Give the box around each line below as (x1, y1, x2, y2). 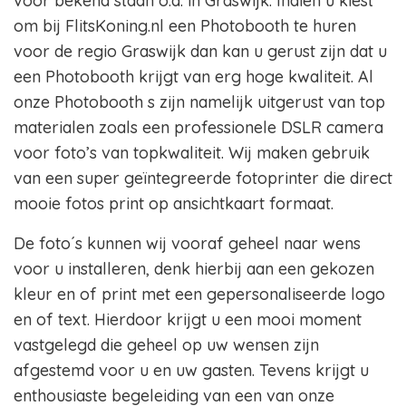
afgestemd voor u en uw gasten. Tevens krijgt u (14, 360, 369, 382)
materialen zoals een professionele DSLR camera (14, 117, 383, 139)
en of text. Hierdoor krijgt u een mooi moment (14, 309, 362, 331)
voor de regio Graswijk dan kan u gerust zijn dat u (14, 41, 387, 63)
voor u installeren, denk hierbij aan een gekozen (14, 258, 374, 280)
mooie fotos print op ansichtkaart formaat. (14, 193, 338, 215)
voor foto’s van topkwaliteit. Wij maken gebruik (14, 142, 370, 164)
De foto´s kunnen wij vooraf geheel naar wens (14, 233, 361, 255)
